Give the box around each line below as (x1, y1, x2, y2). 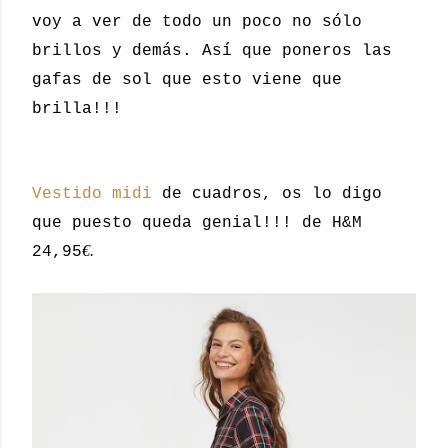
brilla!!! (32, 100, 122, 118)
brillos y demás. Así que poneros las (32, 42, 392, 60)
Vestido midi (32, 185, 152, 203)
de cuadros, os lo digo (152, 185, 382, 203)
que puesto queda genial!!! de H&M (32, 214, 362, 232)
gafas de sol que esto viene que (32, 71, 342, 89)
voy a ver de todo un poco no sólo (32, 13, 362, 31)
